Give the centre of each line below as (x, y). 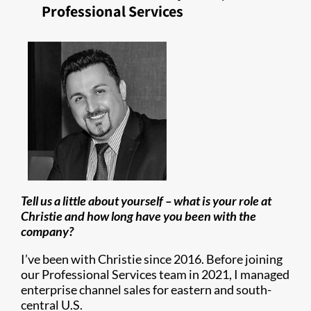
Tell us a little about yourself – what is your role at (146, 201)
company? (47, 231)
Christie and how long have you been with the (138, 216)
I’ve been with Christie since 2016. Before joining (152, 259)
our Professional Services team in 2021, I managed (155, 274)
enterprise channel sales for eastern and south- (146, 289)
